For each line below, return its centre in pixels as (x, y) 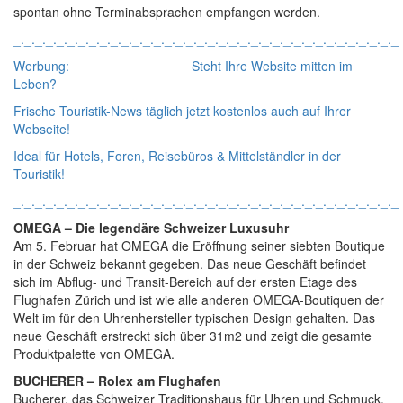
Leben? (35, 83)
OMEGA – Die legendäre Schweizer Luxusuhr (151, 227)
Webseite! (42, 128)
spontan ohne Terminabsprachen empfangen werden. (167, 11)
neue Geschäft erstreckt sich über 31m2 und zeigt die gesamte (193, 335)
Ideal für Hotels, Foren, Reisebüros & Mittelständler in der (177, 155)
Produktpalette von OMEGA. (94, 353)
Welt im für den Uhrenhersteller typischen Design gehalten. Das (194, 317)
